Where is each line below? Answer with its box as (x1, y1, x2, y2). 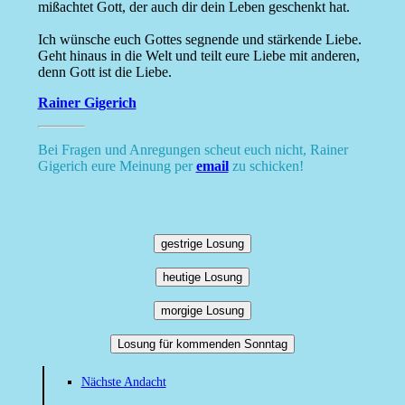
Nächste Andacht (80, 375, 166, 390)
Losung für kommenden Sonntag (118, 337, 287, 352)
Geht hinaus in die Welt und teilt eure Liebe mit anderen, (37, 48, 360, 64)
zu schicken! (228, 158, 304, 174)
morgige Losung (161, 304, 244, 318)
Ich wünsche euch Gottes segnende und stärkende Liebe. (37, 32, 362, 48)
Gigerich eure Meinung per (37, 158, 196, 174)
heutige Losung (163, 270, 242, 285)
